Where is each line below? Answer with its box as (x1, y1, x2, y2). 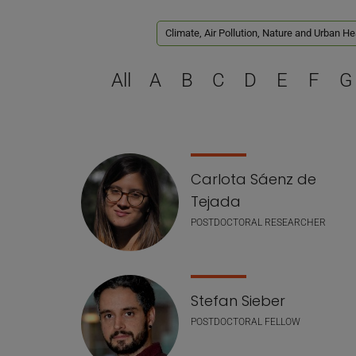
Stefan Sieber (191, 291, 285, 311)
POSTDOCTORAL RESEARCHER (191, 217, 326, 228)
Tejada (191, 192, 241, 211)
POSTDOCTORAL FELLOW (191, 316, 300, 327)
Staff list (68, 153, 163, 186)
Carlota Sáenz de (191, 169, 316, 189)
